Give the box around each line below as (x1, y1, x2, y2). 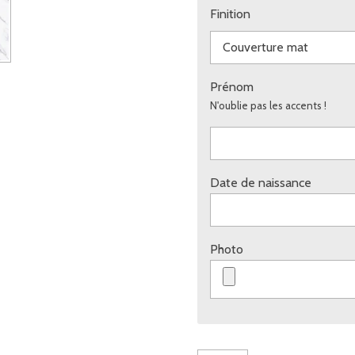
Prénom (210, 78, 254, 94)
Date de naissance (210, 174, 311, 190)
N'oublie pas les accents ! (210, 98, 326, 112)
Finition (210, 6, 250, 21)
